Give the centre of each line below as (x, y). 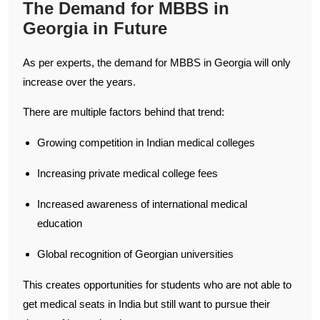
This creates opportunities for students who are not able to (157, 284)
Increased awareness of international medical (142, 204)
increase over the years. (79, 81)
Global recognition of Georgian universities (135, 254)
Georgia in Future (95, 28)
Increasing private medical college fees (127, 173)
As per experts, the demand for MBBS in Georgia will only (157, 62)
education (60, 223)
